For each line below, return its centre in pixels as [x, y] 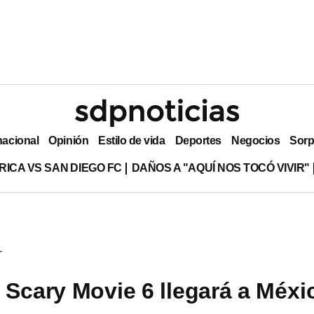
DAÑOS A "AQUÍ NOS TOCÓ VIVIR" [220, 168]
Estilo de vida [132, 140]
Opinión [69, 140]
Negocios [255, 140]
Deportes [198, 140]
